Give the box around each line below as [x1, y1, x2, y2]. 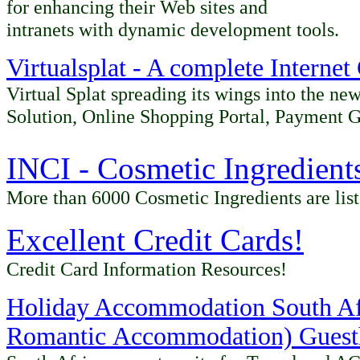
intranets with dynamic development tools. [6, 18, 339, 40]
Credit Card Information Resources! [6, 258, 287, 280]
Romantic [6, 322, 106, 350]
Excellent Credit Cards [6, 223, 293, 257]
